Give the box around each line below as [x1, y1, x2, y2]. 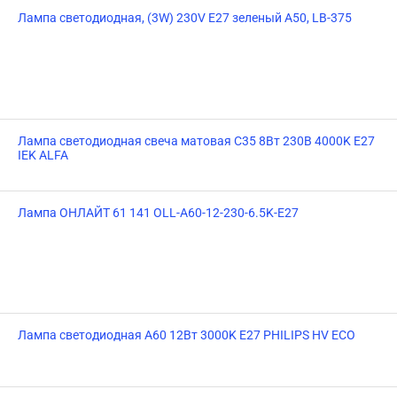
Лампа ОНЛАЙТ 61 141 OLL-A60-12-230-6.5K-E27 [18, 206, 299, 220]
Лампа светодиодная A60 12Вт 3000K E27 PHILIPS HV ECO [18, 328, 355, 342]
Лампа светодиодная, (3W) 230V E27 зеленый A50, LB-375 [18, 11, 352, 25]
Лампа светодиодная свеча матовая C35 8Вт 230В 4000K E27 [18, 134, 375, 148]
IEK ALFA [18, 148, 68, 162]
